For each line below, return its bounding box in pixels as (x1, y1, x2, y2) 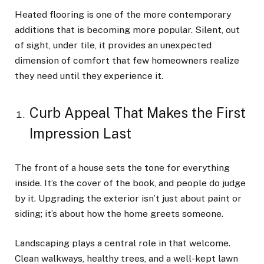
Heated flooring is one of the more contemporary (15, 9, 231, 21)
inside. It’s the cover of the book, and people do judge (15, 177, 246, 189)
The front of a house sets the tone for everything (15, 162, 230, 174)
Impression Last (29, 125, 131, 141)
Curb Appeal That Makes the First (29, 104, 246, 121)
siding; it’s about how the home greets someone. (15, 208, 223, 220)
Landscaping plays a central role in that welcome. (15, 237, 230, 249)
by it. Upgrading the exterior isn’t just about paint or (15, 193, 242, 204)
